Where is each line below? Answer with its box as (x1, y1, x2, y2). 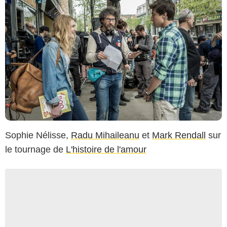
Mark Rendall (152, 130, 206, 141)
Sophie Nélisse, (5, 130, 71, 141)
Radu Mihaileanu (71, 130, 139, 141)
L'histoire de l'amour (66, 144, 146, 155)
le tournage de (5, 144, 66, 155)
